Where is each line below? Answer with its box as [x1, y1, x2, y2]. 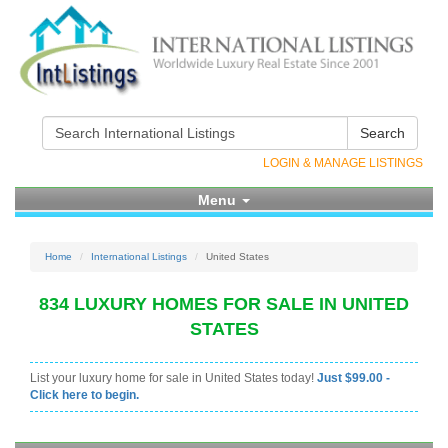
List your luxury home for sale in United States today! [30, 371, 317, 385]
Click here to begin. [30, 388, 139, 402]
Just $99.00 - [317, 371, 390, 385]
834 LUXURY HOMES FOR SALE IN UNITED [39, 294, 409, 314]
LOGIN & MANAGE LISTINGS [263, 156, 423, 170]
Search [360, 125, 405, 141]
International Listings [91, 251, 187, 262]
